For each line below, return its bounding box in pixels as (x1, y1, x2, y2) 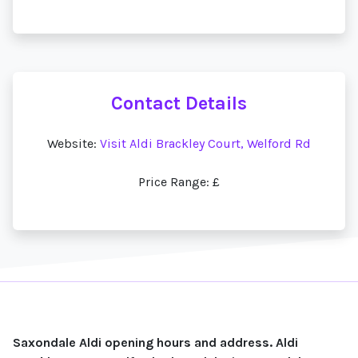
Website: (47, 136, 100, 151)
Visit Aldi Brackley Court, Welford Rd (100, 136, 311, 151)
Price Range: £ (138, 174, 220, 189)
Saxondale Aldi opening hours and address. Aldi (13, 335, 298, 350)
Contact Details (111, 92, 247, 114)
